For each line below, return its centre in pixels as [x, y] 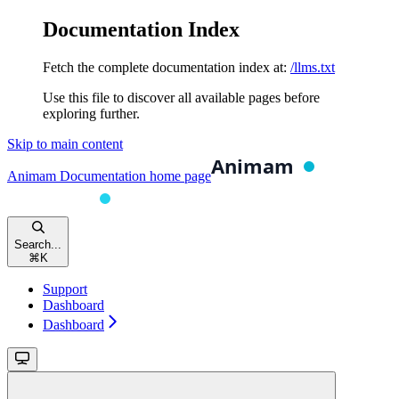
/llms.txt [313, 67]
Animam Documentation [77, 175]
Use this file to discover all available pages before [181, 97]
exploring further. [91, 113]
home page [179, 175]
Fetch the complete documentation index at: [165, 67]
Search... [38, 244]
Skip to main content [65, 143]
